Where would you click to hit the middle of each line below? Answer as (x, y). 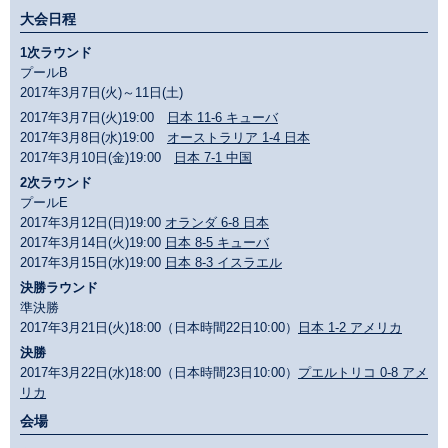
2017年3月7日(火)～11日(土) (101, 93)
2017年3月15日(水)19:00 (92, 263)
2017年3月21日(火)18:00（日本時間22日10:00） (159, 328)
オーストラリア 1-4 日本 (238, 138)
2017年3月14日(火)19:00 (92, 243)
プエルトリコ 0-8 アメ (363, 373)
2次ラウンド (56, 183)
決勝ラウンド (59, 288)
